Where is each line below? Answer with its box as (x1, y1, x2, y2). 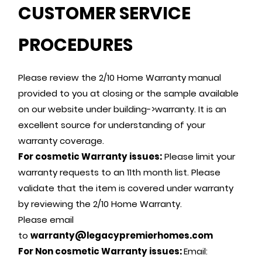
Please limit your (162, 150, 236, 163)
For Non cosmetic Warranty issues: (18, 245, 184, 258)
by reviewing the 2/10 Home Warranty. (18, 198, 182, 211)
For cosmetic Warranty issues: (18, 150, 163, 163)
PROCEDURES (18, 33, 133, 58)
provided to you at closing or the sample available (18, 87, 239, 100)
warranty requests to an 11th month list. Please (18, 166, 221, 179)
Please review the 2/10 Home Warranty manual (18, 71, 222, 84)
